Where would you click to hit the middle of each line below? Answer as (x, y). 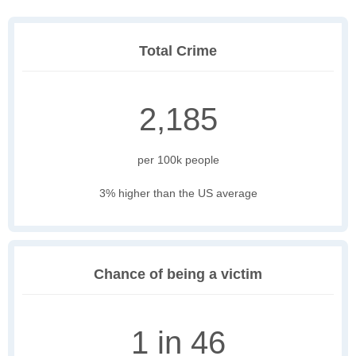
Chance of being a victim (178, 275)
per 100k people (178, 160)
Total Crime (178, 51)
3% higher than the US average (178, 193)
